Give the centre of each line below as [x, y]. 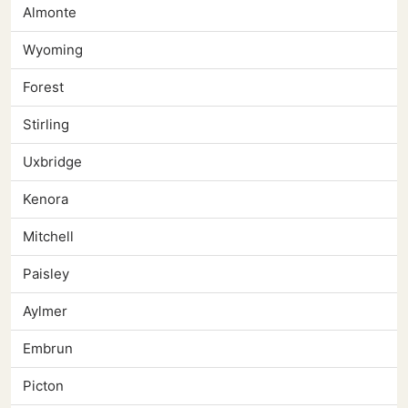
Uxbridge [52, 162]
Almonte [50, 13]
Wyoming [53, 50]
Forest [43, 87]
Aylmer [45, 311]
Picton [43, 386]
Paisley [46, 274]
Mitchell [48, 237]
